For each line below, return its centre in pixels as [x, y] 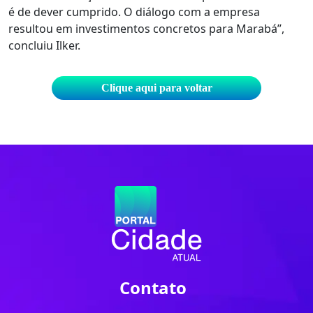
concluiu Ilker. [44, 45]
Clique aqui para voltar [156, 87]
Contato [153, 288]
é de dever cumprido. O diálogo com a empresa [134, 12]
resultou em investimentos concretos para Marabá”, [146, 28]
